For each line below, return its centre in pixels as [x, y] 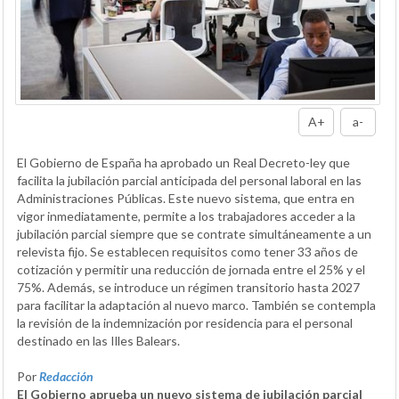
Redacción [66, 377]
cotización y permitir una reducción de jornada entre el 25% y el [191, 270]
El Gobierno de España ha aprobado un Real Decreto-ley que [183, 163]
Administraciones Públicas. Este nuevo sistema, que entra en [186, 199]
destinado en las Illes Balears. [98, 341]
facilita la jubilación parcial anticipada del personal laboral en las [189, 181]
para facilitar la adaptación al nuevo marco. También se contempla [196, 305]
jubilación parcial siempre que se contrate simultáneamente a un [194, 234]
